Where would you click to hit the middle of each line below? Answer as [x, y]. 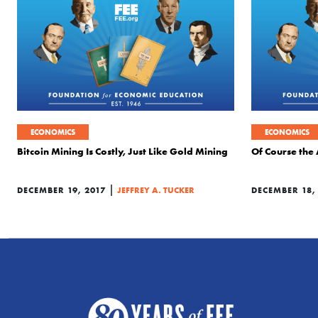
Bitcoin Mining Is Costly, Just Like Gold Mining [122, 151]
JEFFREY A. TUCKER [156, 190]
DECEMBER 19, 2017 [61, 190]
